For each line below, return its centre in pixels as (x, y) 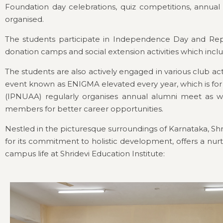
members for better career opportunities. (84, 109)
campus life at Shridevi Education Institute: (85, 153)
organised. (24, 19)
